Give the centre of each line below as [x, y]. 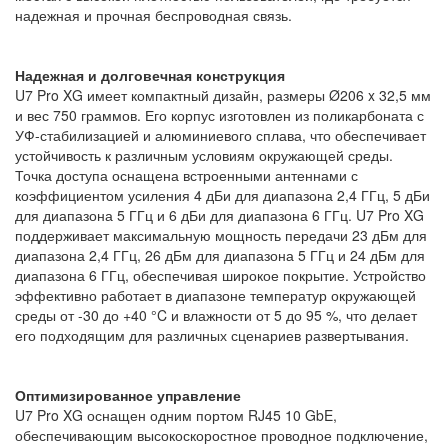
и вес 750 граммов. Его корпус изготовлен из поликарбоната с [219, 115]
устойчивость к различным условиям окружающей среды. [204, 155]
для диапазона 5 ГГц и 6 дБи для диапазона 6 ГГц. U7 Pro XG [219, 215]
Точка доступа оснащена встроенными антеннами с [186, 175]
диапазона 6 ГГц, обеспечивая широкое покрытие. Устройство [220, 275]
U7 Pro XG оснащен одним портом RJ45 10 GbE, [176, 415]
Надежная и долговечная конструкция [150, 75]
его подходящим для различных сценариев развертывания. [212, 335]
